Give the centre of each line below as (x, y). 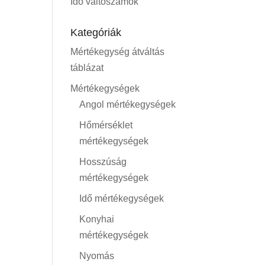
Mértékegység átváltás (118, 52)
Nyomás (97, 256)
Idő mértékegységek (122, 198)
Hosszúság (103, 162)
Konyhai (97, 219)
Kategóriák (96, 33)
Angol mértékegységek (128, 104)
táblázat (87, 68)
